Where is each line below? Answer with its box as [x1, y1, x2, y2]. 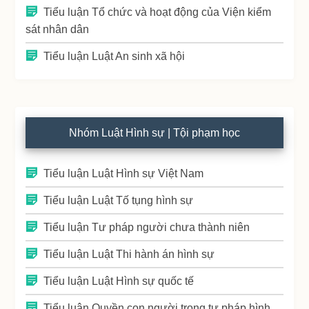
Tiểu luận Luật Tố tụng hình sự [43, 195, 194, 207]
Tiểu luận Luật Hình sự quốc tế [43, 275, 195, 288]
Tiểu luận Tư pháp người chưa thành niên [43, 221, 250, 234]
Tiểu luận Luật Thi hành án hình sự [43, 248, 215, 261]
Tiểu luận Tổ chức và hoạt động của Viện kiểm [43, 6, 272, 19]
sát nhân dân [26, 23, 90, 36]
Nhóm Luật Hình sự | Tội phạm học [69, 127, 240, 139]
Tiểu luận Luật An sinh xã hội [43, 50, 186, 63]
